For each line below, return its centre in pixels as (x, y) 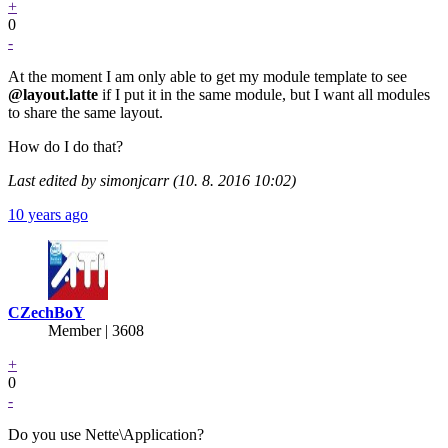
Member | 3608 (96, 330)
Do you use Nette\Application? (106, 434)
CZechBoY (46, 312)
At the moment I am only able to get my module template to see (207, 76)
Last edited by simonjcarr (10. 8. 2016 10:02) (152, 180)
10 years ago (48, 214)
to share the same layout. (85, 112)
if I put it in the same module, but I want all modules (264, 94)
